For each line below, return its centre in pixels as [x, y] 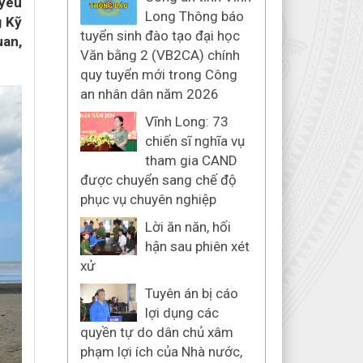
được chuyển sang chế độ [158, 180]
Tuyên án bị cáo [191, 293]
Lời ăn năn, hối [188, 227]
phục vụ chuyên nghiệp [148, 199]
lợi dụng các [181, 313]
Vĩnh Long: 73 [186, 122]
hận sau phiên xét [197, 246]
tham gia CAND [191, 160]
